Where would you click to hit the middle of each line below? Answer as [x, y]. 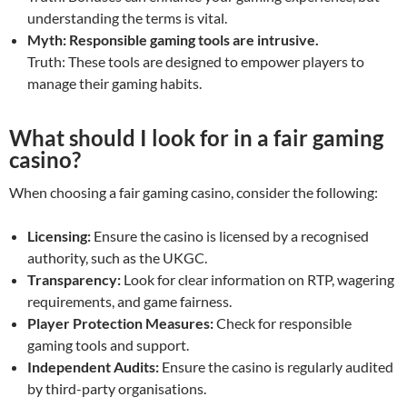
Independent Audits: [93, 366]
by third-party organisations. [117, 388]
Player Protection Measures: [120, 323]
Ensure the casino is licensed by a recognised [230, 235]
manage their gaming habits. [114, 83]
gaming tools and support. [108, 344]
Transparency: [74, 279]
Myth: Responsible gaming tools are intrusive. [173, 39]
